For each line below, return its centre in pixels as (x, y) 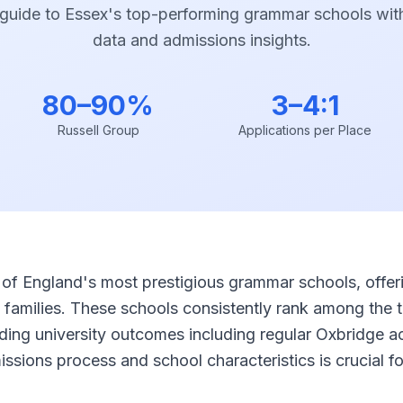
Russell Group (98, 130)
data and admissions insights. (201, 40)
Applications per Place (305, 130)
